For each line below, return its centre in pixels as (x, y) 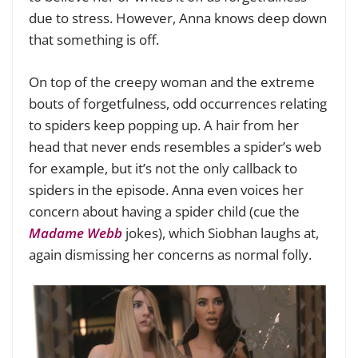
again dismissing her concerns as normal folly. (170, 254)
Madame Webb (76, 233)
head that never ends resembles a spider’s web (175, 146)
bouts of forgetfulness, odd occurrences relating (178, 103)
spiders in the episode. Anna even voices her (166, 189)
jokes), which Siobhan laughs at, (221, 233)
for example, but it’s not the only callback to (163, 168)
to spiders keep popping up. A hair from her (164, 125)
